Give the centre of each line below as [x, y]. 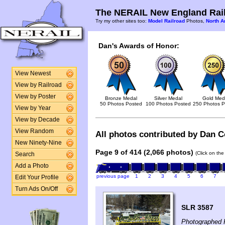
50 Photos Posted [121, 104]
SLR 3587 [197, 208]
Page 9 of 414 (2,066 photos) [144, 152]
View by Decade [37, 120]
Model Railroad [166, 21]
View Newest [33, 73]
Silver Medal [168, 98]
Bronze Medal [121, 98]
